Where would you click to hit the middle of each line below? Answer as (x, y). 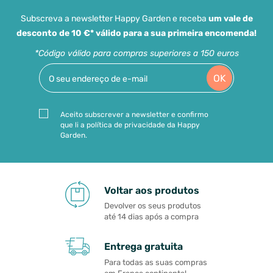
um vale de (230, 18)
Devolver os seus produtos (153, 206)
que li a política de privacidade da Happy (130, 125)
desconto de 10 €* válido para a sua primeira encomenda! (136, 33)
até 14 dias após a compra (151, 217)
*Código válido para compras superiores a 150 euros (136, 53)
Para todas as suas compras (156, 262)
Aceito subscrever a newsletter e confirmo (134, 115)
